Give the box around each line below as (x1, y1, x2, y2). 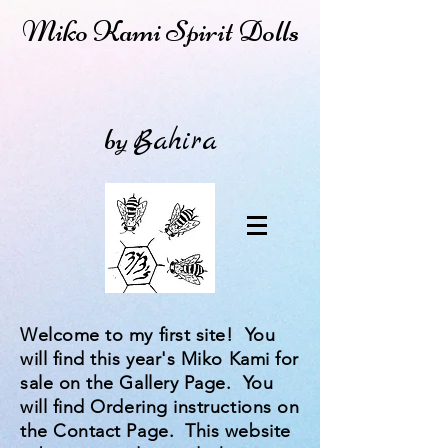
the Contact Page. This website (20, 420, 291, 442)
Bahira (132, 123, 217, 161)
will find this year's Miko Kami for (20, 348, 299, 370)
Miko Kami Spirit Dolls (21, 12, 299, 50)
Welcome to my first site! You (20, 324, 276, 346)
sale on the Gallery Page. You (20, 372, 274, 394)
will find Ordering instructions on (20, 396, 300, 418)
